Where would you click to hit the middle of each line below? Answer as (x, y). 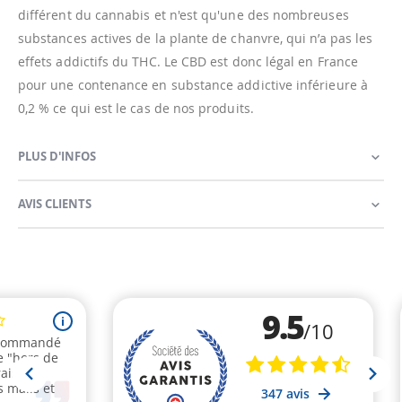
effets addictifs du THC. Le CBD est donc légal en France (188, 62)
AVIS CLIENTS (55, 204)
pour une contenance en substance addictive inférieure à (193, 85)
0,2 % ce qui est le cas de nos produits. (136, 109)
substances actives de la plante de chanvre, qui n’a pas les (196, 39)
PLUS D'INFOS (57, 157)
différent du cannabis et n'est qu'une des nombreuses (184, 15)
